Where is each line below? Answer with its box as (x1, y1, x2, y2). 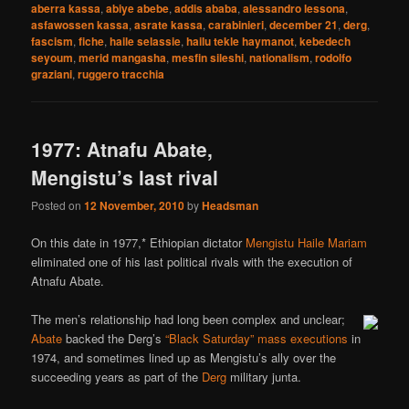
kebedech (299, 32, 351, 49)
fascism (31, 32, 74, 49)
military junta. (226, 368, 302, 386)
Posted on (31, 197, 85, 214)
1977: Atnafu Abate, (31, 134, 214, 163)
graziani (31, 65, 73, 82)
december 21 (269, 16, 339, 33)
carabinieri (208, 16, 265, 33)
